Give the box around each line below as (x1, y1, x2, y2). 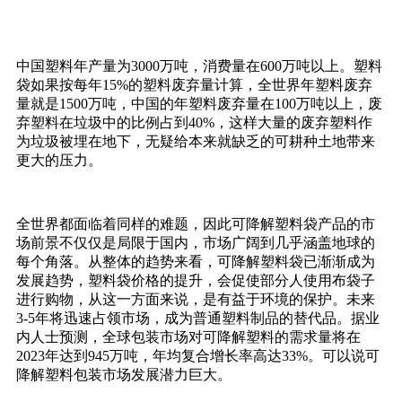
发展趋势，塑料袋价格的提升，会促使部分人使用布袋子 (16, 272, 375, 288)
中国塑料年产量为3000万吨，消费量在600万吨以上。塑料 (16, 57, 382, 74)
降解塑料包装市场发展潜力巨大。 (16, 366, 232, 382)
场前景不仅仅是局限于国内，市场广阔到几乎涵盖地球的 (16, 234, 375, 250)
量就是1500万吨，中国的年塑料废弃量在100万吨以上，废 (16, 95, 382, 111)
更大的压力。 (16, 152, 102, 168)
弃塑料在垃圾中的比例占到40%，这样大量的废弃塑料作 (16, 114, 372, 130)
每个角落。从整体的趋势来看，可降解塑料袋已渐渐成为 (16, 253, 375, 269)
